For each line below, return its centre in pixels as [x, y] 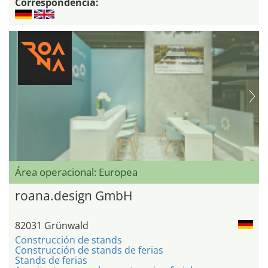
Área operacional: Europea [76, 172]
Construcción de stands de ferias [89, 250]
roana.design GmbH [74, 196]
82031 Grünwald [52, 226]
